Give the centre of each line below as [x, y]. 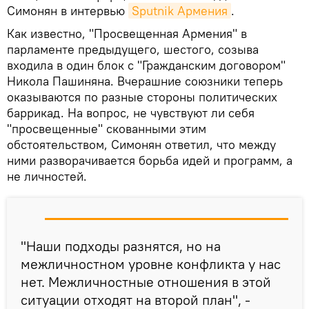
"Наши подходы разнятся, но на [121, 246]
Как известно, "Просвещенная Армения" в [127, 33]
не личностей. [47, 176]
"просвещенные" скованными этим [107, 128]
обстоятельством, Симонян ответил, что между [141, 144]
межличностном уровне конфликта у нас [151, 263]
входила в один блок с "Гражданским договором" [146, 65]
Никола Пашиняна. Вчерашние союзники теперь [145, 81]
